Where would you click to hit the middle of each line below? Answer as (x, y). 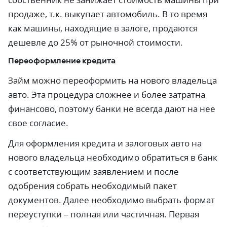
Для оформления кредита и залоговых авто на (105, 143)
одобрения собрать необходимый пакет (92, 186)
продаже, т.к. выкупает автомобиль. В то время (108, 14)
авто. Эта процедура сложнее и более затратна (107, 94)
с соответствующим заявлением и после (93, 172)
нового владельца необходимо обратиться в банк (113, 157)
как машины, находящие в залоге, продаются (103, 28)
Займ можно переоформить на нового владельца (112, 80)
